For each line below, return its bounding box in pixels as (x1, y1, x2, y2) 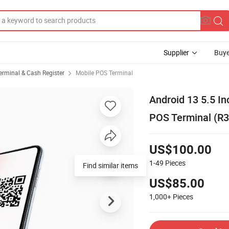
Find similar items (83, 160, 138, 170)
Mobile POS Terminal (76, 68, 133, 77)
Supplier (164, 48, 189, 57)
